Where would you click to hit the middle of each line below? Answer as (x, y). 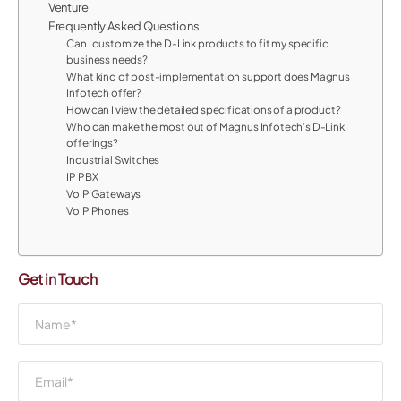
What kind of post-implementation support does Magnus (208, 76)
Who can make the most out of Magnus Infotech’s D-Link (205, 126)
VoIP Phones (98, 210)
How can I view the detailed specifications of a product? (204, 109)
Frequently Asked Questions (124, 26)
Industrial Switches (113, 159)
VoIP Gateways (104, 193)
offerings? (92, 142)
